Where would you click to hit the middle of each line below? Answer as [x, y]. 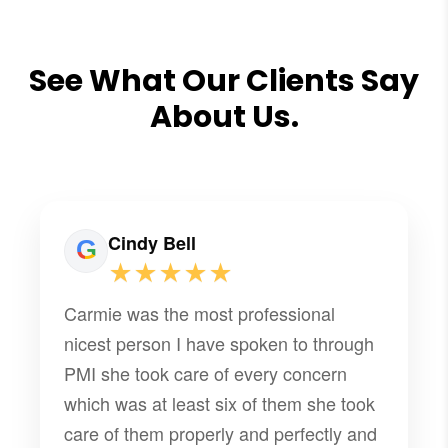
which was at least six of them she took [220, 402]
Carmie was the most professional [200, 312]
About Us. [224, 116]
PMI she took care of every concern [206, 372]
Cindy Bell [152, 242]
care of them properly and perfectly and [221, 432]
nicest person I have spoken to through [219, 342]
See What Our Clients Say [224, 80]
